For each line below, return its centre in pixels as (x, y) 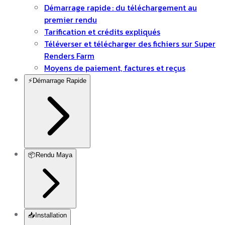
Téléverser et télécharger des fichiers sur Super (130, 43)
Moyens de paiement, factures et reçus (115, 68)
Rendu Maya (54, 155)
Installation (51, 215)
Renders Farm (69, 55)
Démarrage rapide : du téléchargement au (121, 7)
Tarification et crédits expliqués (102, 31)
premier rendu (71, 19)
